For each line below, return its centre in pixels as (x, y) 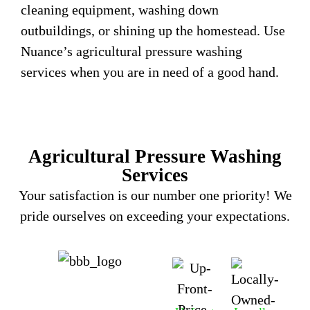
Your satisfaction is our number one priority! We (155, 195)
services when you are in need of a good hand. (150, 72)
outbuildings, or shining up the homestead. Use (153, 30)
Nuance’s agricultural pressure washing (131, 51)
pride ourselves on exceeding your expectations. (155, 216)
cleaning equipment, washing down (120, 9)
